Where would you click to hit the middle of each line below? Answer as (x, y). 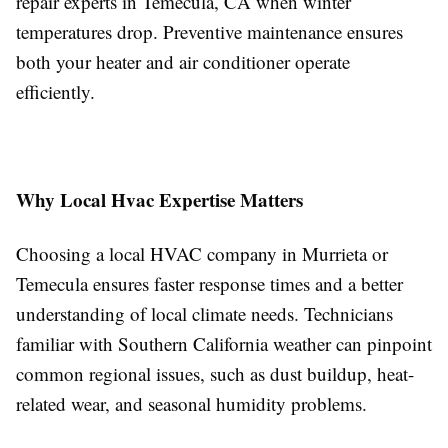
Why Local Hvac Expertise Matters (159, 199)
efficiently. (55, 91)
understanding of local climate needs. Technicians (204, 313)
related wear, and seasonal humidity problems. (191, 403)
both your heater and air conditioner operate (183, 61)
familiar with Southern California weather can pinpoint (224, 343)
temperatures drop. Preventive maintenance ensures (209, 31)
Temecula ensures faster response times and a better (209, 283)
